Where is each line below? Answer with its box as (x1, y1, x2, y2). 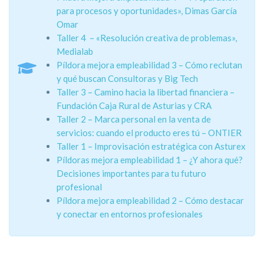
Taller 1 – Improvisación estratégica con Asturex (57, 140, 246, 151)
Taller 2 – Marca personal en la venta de (57, 113, 211, 124)
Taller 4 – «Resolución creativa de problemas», (57, 32, 237, 43)
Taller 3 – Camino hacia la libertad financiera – (57, 86, 235, 97)
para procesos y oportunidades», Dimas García (57, 5, 237, 16)
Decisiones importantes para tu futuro (57, 167, 206, 179)
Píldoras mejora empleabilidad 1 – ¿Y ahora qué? (57, 154, 243, 165)
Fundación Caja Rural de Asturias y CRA (57, 100, 212, 111)
